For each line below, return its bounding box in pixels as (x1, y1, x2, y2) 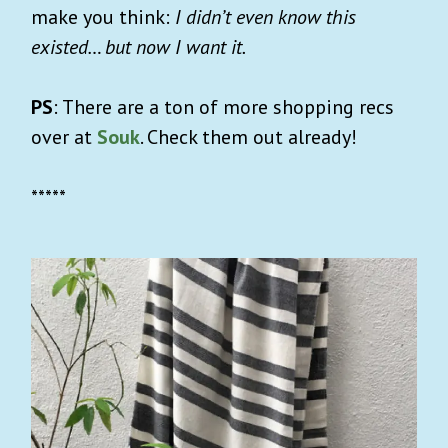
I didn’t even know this (175, 3, 356, 30)
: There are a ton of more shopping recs (53, 93, 394, 120)
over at (31, 123, 97, 150)
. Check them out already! (140, 123, 357, 150)
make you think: (31, 3, 175, 30)
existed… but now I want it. (31, 33, 246, 60)
